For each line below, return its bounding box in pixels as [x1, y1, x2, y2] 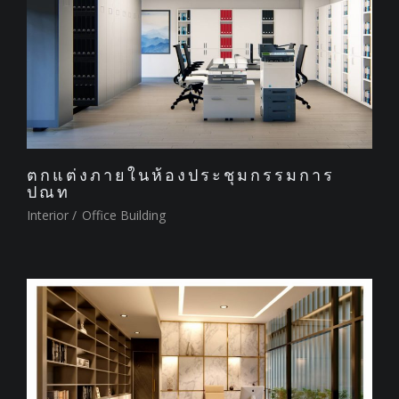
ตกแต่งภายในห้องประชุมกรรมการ [27, 165, 335, 185]
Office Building [78, 207, 166, 224]
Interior [27, 207, 69, 224]
